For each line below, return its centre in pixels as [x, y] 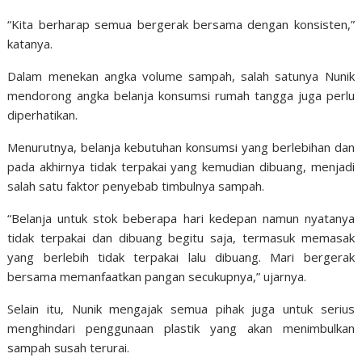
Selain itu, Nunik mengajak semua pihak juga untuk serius [181, 309]
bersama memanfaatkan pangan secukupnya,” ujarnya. [157, 276]
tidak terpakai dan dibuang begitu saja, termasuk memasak [181, 238]
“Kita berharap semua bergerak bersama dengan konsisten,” [181, 24]
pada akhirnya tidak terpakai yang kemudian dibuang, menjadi [181, 166]
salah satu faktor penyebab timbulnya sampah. [136, 186]
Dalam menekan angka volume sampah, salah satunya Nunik [181, 76]
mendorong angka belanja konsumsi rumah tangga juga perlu [181, 95]
